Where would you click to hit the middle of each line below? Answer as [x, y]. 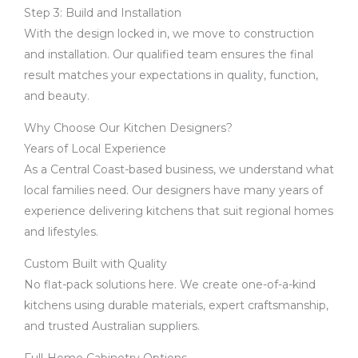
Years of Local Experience [95, 149]
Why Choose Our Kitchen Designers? [128, 128]
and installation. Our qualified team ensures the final [169, 54]
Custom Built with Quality [95, 264]
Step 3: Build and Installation [103, 13]
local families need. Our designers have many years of [173, 190]
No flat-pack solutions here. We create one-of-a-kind [170, 284]
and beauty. [57, 96]
